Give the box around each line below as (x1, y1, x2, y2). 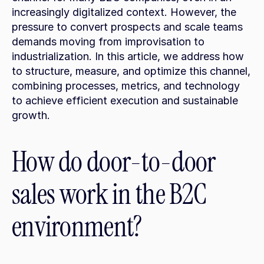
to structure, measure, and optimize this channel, (12, 65, 250, 77)
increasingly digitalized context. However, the (12, 6, 236, 18)
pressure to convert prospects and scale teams (12, 21, 243, 33)
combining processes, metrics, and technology (12, 80, 240, 92)
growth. (12, 109, 50, 121)
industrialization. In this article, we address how (12, 50, 244, 62)
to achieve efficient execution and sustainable (12, 94, 238, 107)
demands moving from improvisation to (12, 35, 204, 48)
